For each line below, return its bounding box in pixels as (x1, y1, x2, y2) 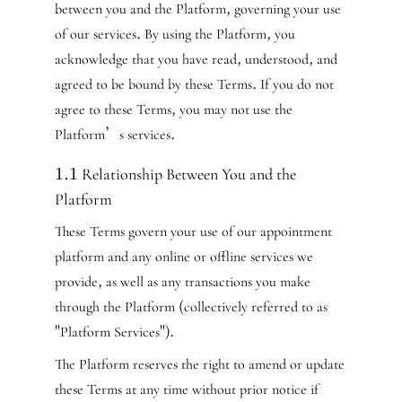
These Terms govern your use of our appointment (54, 223, 332, 240)
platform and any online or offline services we (54, 248, 313, 266)
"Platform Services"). (54, 323, 174, 341)
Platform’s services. (54, 126, 175, 144)
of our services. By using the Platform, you (54, 25, 295, 43)
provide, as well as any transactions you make (54, 273, 310, 291)
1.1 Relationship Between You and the (54, 164, 296, 184)
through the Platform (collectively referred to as (54, 298, 328, 316)
